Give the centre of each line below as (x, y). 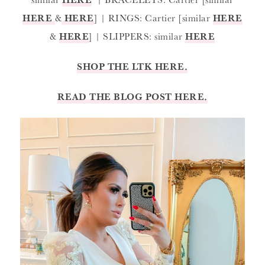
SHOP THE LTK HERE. (132, 66)
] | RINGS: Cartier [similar (153, 17)
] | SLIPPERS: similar (137, 36)
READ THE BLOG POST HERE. (132, 96)
